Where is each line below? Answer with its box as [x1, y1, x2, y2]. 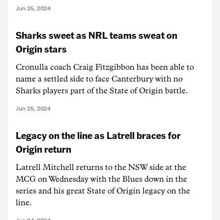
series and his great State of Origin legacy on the [16, 187, 190, 195]
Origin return [16, 142, 71, 155]
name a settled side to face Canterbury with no [16, 75, 183, 83]
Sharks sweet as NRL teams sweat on [16, 28, 177, 41]
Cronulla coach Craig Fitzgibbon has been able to [16, 63, 194, 71]
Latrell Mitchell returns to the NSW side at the [16, 164, 186, 171]
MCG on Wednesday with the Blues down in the [16, 175, 187, 183]
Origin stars [16, 42, 67, 55]
